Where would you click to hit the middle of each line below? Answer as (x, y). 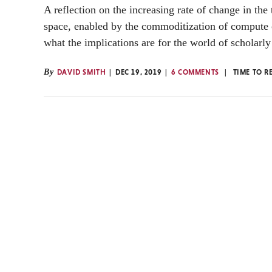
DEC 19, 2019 (139, 72)
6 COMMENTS (195, 72)
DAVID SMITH (81, 72)
